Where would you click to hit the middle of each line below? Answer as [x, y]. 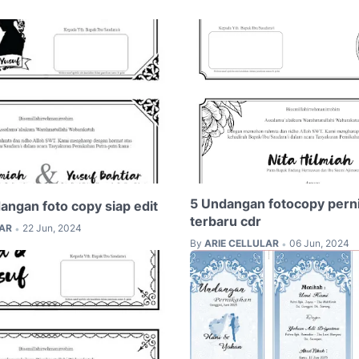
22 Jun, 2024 [52, 228]
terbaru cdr [225, 221]
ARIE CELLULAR [241, 243]
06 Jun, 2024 [319, 243]
